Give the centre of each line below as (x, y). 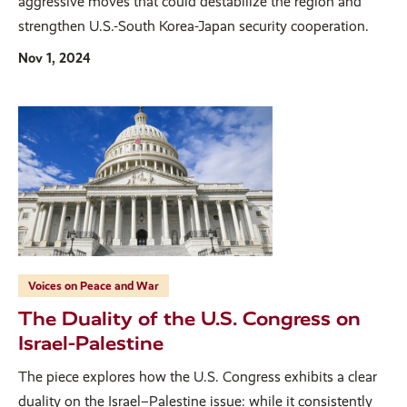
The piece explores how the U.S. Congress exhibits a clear (198, 377)
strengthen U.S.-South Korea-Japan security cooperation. (194, 26)
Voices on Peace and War (94, 286)
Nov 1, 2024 (55, 59)
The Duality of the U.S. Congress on (189, 319)
